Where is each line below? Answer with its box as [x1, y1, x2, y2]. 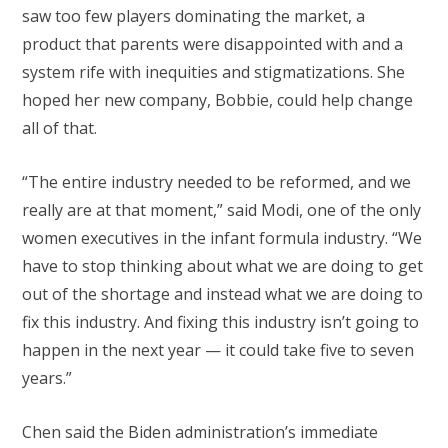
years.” [22, 367, 76, 390]
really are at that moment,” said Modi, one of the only [22, 199, 421, 222]
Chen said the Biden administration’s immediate [22, 421, 378, 444]
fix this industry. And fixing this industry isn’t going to [22, 311, 419, 334]
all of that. [22, 116, 101, 139]
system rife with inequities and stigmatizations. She [22, 60, 405, 83]
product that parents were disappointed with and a [22, 32, 403, 55]
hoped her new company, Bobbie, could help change [22, 88, 413, 111]
